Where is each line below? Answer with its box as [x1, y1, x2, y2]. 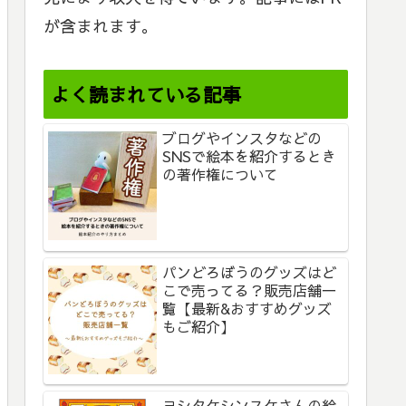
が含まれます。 [43, 14, 158, 37]
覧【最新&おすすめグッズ [162, 297, 332, 318]
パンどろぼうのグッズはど [162, 261, 336, 282]
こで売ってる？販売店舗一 [162, 279, 336, 300]
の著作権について [162, 164, 293, 185]
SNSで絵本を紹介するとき [162, 146, 336, 167]
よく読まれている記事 [51, 81, 242, 108]
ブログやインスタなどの [162, 128, 322, 149]
